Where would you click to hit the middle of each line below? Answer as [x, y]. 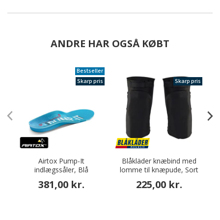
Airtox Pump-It [61, 161]
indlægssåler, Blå [61, 170]
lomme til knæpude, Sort [159, 170]
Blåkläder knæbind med [159, 161]
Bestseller [90, 71]
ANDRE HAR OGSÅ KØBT [110, 43]
